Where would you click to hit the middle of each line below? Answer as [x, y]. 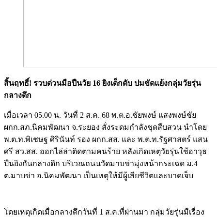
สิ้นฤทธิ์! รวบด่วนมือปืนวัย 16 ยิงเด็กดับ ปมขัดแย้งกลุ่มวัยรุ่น [102, 83]
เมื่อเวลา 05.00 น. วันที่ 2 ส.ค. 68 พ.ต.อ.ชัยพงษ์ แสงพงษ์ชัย [100, 115]
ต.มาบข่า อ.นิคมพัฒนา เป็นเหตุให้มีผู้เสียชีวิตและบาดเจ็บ [99, 175]
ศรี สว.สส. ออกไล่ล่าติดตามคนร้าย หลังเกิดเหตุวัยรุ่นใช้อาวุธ [105, 151]
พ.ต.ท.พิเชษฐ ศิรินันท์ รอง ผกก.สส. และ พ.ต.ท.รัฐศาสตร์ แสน [106, 139]
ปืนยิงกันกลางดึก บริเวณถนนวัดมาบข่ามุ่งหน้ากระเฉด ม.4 [101, 163]
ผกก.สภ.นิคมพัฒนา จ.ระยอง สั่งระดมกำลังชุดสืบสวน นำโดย [105, 127]
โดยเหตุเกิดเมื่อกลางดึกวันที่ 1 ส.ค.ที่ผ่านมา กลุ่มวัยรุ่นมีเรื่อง [104, 212]
